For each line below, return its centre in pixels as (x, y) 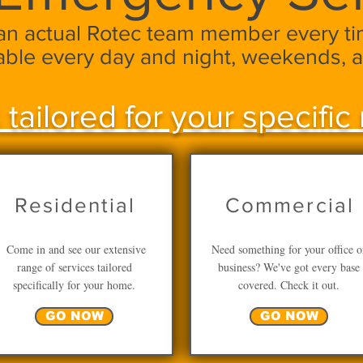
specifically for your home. (74, 285)
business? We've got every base (289, 267)
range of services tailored (74, 267)
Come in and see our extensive (74, 249)
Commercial (290, 205)
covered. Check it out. (289, 285)
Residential (75, 205)
